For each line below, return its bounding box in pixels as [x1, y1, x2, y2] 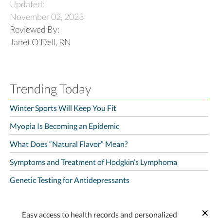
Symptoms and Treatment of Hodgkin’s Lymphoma [10, 157, 177, 166]
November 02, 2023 [10, 11, 84, 22]
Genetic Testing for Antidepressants [10, 175, 129, 184]
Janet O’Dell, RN [10, 36, 71, 47]
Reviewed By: [10, 24, 62, 35]
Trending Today [10, 81, 91, 96]
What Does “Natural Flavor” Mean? [10, 139, 127, 148]
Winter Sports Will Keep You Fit [10, 103, 116, 112]
